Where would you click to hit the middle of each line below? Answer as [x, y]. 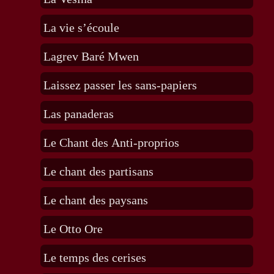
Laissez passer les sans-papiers [120, 85]
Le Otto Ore [73, 229]
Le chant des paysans [95, 200]
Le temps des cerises [94, 258]
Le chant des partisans [98, 172]
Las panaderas [78, 114]
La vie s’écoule [81, 28]
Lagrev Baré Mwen [91, 57]
